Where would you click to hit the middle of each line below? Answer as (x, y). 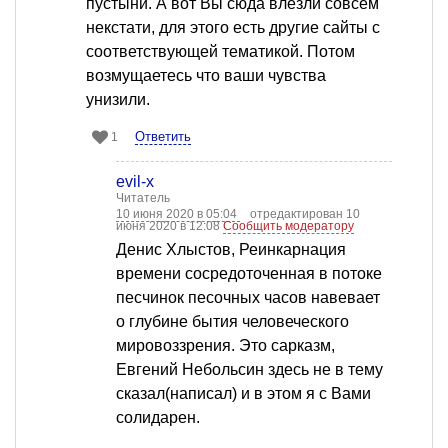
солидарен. (158, 418)
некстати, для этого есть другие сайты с (233, 28)
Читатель (143, 198)
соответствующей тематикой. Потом (220, 52)
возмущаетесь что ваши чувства (206, 76)
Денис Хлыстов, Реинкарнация (231, 250)
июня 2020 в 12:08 (169, 226)
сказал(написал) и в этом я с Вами (243, 394)
